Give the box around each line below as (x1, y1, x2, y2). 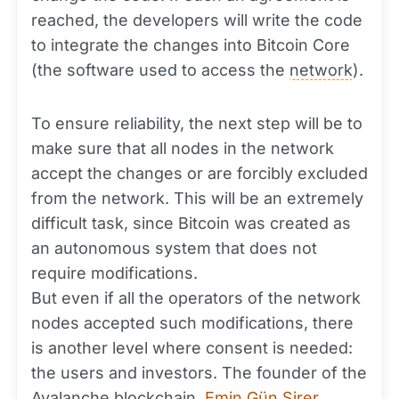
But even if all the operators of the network (31, 289, 361, 308)
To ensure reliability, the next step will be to (31, 114, 362, 134)
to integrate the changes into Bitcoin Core (31, 36, 350, 55)
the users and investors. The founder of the (31, 363, 367, 383)
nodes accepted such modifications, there (31, 313, 354, 333)
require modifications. (31, 264, 198, 283)
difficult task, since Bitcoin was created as (31, 214, 351, 233)
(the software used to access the (31, 61, 289, 80)
